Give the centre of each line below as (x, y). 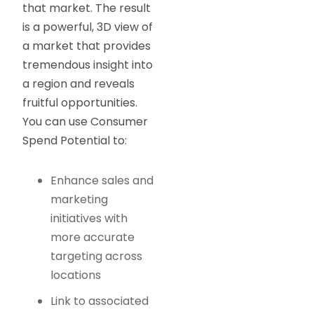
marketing (80, 200)
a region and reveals (79, 84)
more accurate (93, 238)
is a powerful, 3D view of (88, 27)
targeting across (97, 257)
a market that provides (87, 46)
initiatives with (89, 219)
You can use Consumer (86, 122)
